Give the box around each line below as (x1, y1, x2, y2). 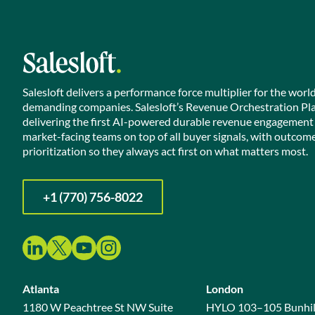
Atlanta (22, 282, 59, 295)
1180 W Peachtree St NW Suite (22, 300, 173, 314)
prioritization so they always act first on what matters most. (22, 144, 308, 157)
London (205, 282, 243, 295)
